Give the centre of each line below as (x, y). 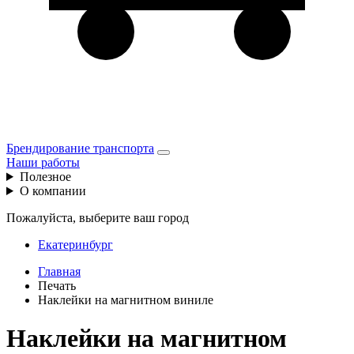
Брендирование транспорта (80, 148)
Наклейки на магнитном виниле (126, 300)
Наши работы (43, 162)
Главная (59, 271)
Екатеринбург (75, 245)
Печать (57, 286)
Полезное (45, 177)
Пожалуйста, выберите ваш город (98, 218)
